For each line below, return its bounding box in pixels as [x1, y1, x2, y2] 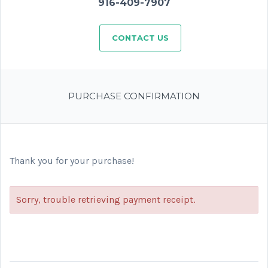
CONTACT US [111, 33, 169, 42]
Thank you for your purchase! [10, 155, 134, 166]
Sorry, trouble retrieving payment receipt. [16, 194, 195, 205]
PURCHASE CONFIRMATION [68, 90, 200, 102]
